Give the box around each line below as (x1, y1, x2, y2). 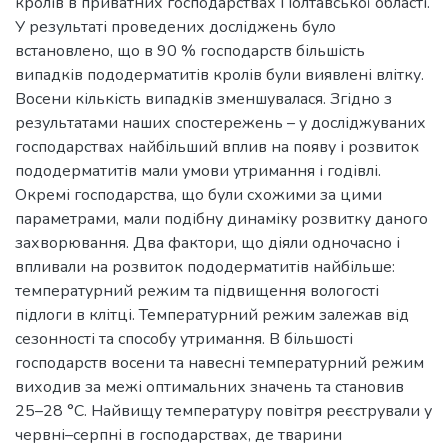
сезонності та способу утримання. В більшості (15, 328, 353, 350)
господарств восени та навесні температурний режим (15, 352, 424, 374)
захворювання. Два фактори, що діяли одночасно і (15, 232, 400, 254)
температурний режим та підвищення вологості (15, 280, 379, 302)
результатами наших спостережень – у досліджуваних (15, 112, 426, 134)
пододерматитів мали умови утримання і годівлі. (15, 160, 381, 182)
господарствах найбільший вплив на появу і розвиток (15, 136, 419, 158)
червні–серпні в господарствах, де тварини (15, 424, 342, 446)
